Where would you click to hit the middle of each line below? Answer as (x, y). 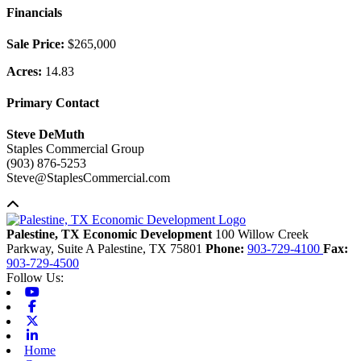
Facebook (64, 306)
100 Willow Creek (262, 234)
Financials (34, 12)
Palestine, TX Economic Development (111, 234)
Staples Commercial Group (75, 149)
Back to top (48, 205)
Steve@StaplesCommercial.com (88, 178)
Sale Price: (37, 44)
